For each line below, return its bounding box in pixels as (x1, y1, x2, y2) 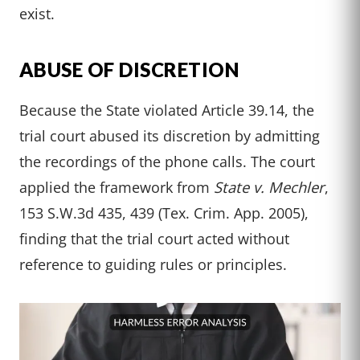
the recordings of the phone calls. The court (19, 151, 315, 172)
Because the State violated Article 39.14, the (19, 100, 314, 121)
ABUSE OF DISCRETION (19, 58, 239, 82)
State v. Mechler (214, 177, 325, 198)
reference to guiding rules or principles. (19, 254, 287, 275)
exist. (19, 3, 55, 24)
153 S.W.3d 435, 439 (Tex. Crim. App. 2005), (19, 202, 309, 223)
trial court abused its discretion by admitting (19, 125, 320, 146)
